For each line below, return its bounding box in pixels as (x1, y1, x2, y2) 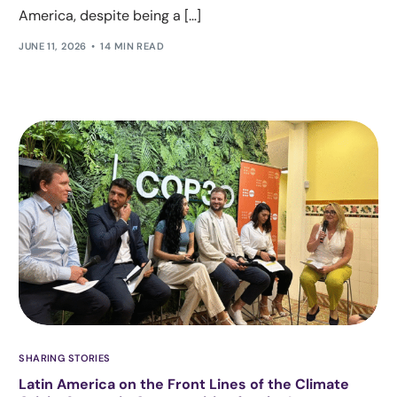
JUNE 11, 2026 (19, 40, 87, 53)
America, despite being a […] (19, 5, 202, 25)
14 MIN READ (100, 40, 165, 53)
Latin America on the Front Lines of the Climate (19, 375, 350, 394)
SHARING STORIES (19, 352, 111, 365)
